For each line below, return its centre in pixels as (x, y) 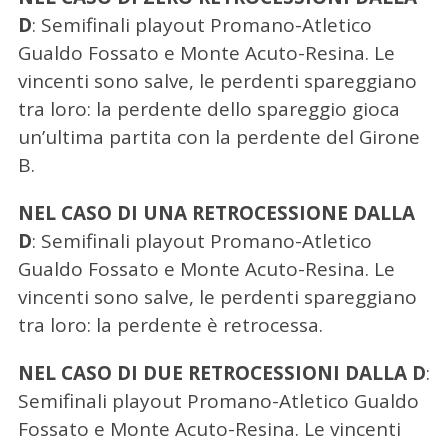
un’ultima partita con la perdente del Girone (218, 137)
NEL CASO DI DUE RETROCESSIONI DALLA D (221, 373)
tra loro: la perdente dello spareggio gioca (208, 109)
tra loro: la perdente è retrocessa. (170, 325)
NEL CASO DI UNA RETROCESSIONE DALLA (216, 213)
